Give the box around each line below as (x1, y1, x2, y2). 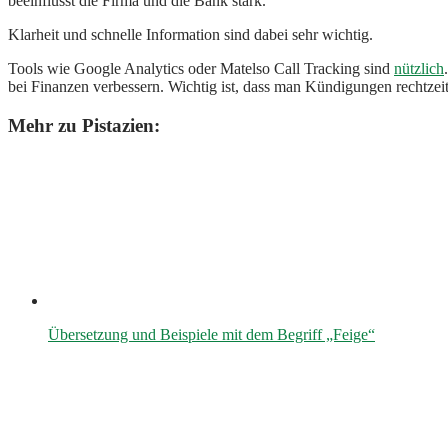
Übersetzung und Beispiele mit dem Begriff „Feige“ (48, 325, 375, 343)
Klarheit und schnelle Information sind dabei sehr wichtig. (8, 26, 373, 44)
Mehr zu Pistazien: (8, 115, 160, 137)
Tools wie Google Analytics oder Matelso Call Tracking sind (8, 60, 394, 78)
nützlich (394, 60, 444, 78)
